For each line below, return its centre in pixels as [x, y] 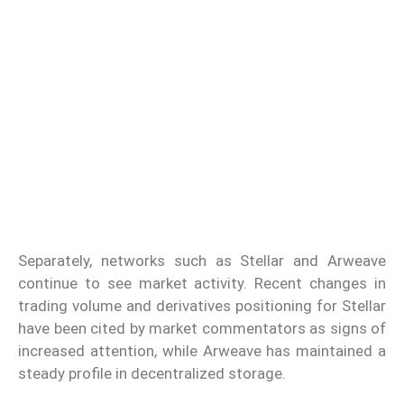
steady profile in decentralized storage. [152, 374]
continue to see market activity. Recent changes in [202, 284]
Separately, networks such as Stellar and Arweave [202, 261]
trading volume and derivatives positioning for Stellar [202, 306]
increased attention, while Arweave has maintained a [202, 351]
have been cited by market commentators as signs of [202, 329]
